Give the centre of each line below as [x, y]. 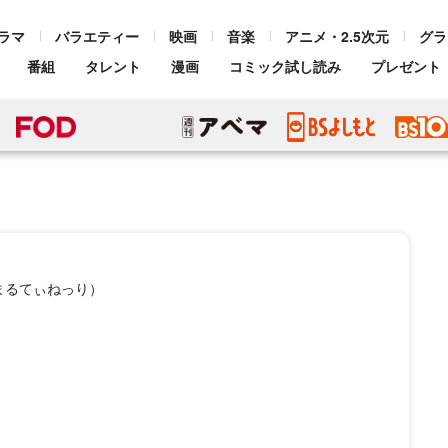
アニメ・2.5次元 [337, 36]
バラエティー [97, 36]
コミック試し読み [285, 66]
